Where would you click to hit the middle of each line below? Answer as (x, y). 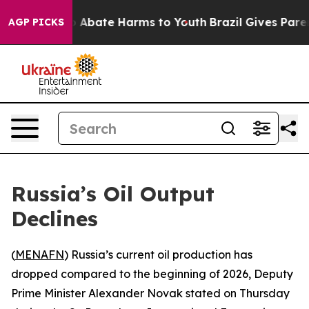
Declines (54, 219)
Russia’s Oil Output (113, 194)
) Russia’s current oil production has (158, 255)
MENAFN (40, 255)
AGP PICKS (36, 22)
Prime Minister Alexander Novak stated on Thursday (150, 293)
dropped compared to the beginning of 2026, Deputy (152, 274)
